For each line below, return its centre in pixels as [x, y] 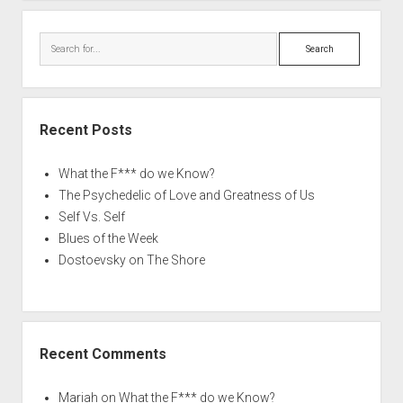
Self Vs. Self [91, 216]
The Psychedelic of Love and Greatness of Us [186, 195]
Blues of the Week [108, 238]
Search [299, 42]
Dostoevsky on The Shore [131, 260]
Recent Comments [103, 354]
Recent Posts [85, 130]
